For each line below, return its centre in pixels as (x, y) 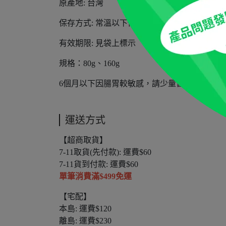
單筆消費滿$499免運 (95, 176)
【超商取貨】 (83, 140)
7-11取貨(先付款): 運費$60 (105, 152)
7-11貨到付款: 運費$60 (99, 164)
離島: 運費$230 (85, 221)
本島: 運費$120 (85, 209)
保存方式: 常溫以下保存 (101, 23)
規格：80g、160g (89, 63)
